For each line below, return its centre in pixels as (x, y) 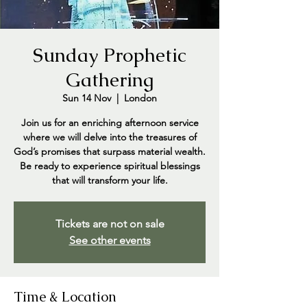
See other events (110, 240)
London (140, 98)
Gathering (110, 79)
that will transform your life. (110, 180)
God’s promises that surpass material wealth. (110, 151)
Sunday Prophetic (110, 55)
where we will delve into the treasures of (110, 137)
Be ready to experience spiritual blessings (110, 166)
